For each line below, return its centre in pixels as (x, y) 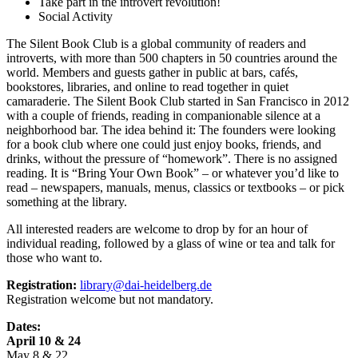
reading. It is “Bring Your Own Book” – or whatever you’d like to (173, 173)
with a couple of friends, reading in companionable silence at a (163, 115)
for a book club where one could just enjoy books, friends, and (164, 144)
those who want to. (54, 257)
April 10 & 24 (44, 340)
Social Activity (76, 16)
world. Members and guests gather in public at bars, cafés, (152, 72)
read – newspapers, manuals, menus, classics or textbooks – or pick (175, 187)
